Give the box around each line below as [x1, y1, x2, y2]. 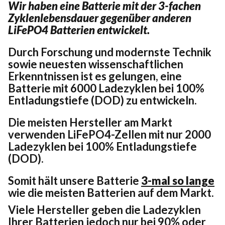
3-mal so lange [141, 173, 214, 187]
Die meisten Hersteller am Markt [8, 115, 172, 129]
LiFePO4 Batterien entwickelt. [8, 23, 150, 37]
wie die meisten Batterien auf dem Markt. [8, 185, 214, 199]
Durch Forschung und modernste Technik [8, 45, 211, 59]
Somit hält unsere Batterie [8, 173, 141, 187]
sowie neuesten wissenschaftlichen [8, 57, 183, 71]
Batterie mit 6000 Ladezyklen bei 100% [8, 81, 204, 95]
